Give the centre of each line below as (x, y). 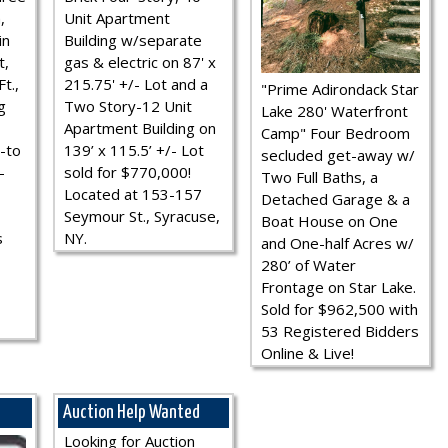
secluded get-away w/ (338, 155)
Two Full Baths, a (319, 177)
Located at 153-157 (133, 194)
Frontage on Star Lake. (338, 287)
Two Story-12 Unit (128, 106)
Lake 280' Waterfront (334, 111)
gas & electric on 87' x (140, 62)
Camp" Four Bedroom (335, 133)
